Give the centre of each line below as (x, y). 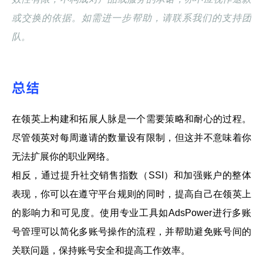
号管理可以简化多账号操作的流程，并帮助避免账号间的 (131, 232)
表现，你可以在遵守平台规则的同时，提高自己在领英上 (131, 194)
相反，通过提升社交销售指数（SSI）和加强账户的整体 (131, 176)
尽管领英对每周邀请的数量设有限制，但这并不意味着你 (131, 138)
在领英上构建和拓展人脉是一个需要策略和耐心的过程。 (131, 119)
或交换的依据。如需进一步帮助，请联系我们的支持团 (131, 18)
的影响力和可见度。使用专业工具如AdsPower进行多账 (131, 213)
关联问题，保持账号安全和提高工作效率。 (101, 251)
